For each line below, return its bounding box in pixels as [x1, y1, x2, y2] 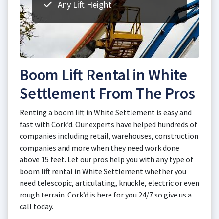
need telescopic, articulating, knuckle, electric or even [20, 178, 199, 188]
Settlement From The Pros [20, 84, 195, 103]
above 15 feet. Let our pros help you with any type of [20, 154, 193, 164]
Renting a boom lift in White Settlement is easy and [20, 108, 192, 117]
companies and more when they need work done [20, 143, 179, 153]
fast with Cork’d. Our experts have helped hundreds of [20, 119, 197, 129]
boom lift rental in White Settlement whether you [20, 166, 186, 176]
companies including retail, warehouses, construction [20, 131, 198, 141]
